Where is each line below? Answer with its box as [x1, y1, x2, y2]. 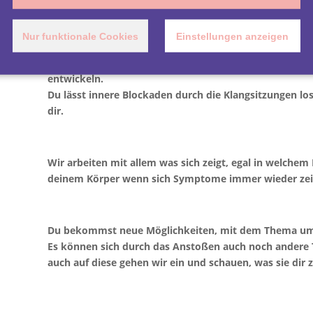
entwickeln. [47, 71, 103, 85]
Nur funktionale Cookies [22, 30, 139, 42]
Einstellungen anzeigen [176, 30, 289, 42]
